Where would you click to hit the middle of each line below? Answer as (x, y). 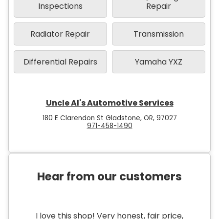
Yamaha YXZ (159, 62)
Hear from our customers (109, 177)
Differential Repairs (60, 62)
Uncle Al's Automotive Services (109, 103)
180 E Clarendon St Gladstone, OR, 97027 (109, 118)
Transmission (159, 34)
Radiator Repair (60, 34)
